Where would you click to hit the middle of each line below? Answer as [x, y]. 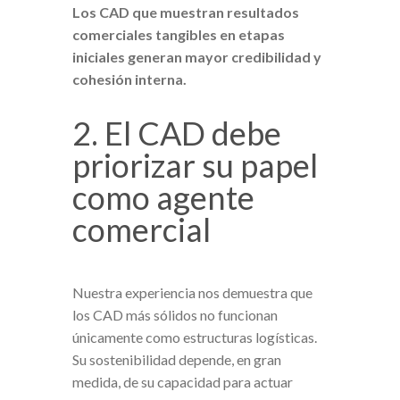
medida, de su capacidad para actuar [182, 382]
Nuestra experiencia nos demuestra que [192, 293]
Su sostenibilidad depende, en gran [176, 360]
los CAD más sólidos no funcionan [175, 315]
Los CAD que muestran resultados [185, 12]
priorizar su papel [195, 166]
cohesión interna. [129, 79]
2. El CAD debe [176, 133]
